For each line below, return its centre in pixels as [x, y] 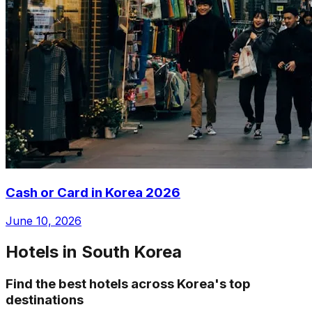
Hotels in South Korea [94, 251]
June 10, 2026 [44, 220]
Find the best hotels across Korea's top [128, 283]
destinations [45, 299]
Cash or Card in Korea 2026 [93, 193]
